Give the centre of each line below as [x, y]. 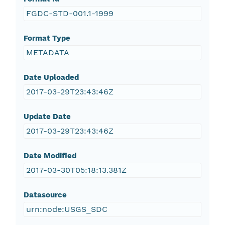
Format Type [47, 38]
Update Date [47, 117]
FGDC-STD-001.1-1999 [70, 14]
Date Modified [50, 156]
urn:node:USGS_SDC [67, 209]
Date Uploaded [51, 78]
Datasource [45, 195]
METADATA [47, 53]
